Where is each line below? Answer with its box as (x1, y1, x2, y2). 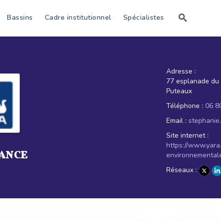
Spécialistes (123, 13, 164, 22)
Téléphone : (166, 101, 203, 110)
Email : (166, 116, 186, 125)
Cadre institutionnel (44, 13, 111, 22)
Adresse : (166, 67, 196, 76)
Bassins (7, 13, 33, 22)
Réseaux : (166, 165, 197, 175)
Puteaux (166, 86, 192, 96)
